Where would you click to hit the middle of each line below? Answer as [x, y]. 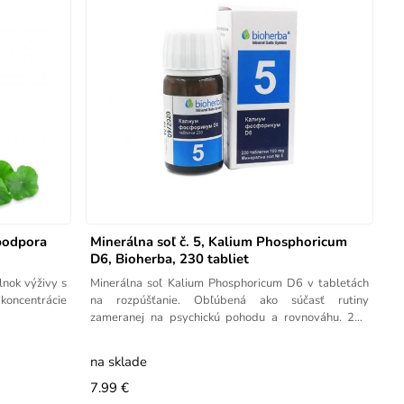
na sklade [119, 361]
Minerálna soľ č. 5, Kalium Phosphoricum [219, 241]
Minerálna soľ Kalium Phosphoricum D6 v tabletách [230, 283]
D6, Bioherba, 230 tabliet [170, 258]
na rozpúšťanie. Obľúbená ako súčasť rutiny [230, 300]
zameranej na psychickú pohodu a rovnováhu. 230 [230, 317]
